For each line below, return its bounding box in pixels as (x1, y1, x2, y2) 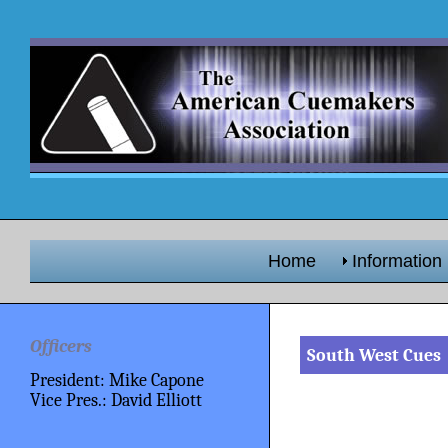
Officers (30, 335, 92, 356)
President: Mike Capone (30, 370, 204, 391)
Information (351, 251, 442, 272)
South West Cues (307, 344, 441, 365)
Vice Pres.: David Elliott (30, 390, 202, 411)
